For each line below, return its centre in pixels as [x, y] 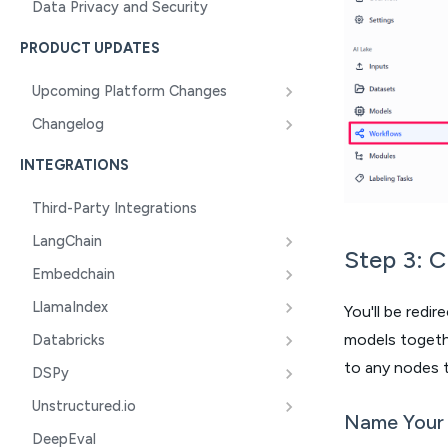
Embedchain [73, 274]
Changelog [68, 124]
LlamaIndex [70, 307]
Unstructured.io [84, 406]
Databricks [68, 340]
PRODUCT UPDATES [90, 48]
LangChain [67, 241]
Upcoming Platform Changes [129, 91]
